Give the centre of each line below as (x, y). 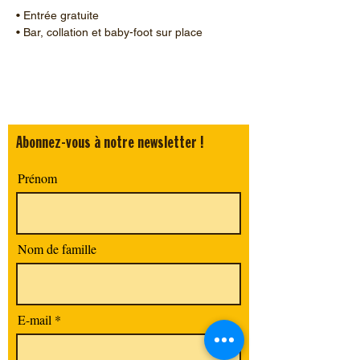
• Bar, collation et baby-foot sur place (111, 32)
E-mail (35, 319)
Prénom (37, 178)
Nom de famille (57, 248)
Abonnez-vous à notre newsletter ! (110, 143)
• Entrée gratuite (59, 15)
